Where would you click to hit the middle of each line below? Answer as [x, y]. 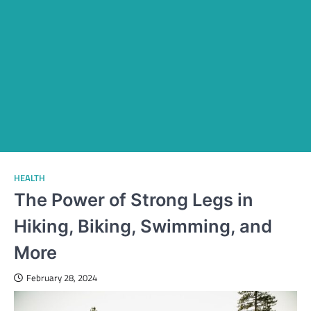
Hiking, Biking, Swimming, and [143, 226]
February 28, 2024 [62, 278]
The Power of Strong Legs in [134, 200]
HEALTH [30, 178]
